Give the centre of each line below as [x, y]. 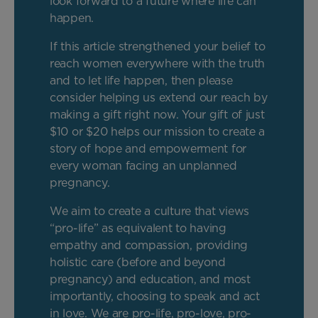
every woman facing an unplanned [143, 165]
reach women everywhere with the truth [158, 63]
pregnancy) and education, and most [150, 279]
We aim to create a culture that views [150, 211]
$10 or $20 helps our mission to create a [158, 131]
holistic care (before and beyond [138, 262]
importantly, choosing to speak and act [155, 296]
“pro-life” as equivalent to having [138, 228]
